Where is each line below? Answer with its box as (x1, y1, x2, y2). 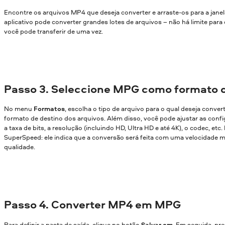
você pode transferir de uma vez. (4, 26, 103, 36)
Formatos (34, 104, 65, 114)
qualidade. (4, 142, 35, 152)
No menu (4, 104, 34, 114)
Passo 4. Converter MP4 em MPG (4, 197, 181, 212)
